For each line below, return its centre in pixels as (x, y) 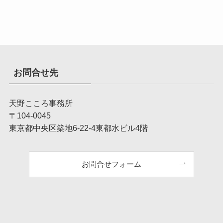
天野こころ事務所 (41, 103)
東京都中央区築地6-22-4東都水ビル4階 (78, 128)
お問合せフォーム (111, 164)
